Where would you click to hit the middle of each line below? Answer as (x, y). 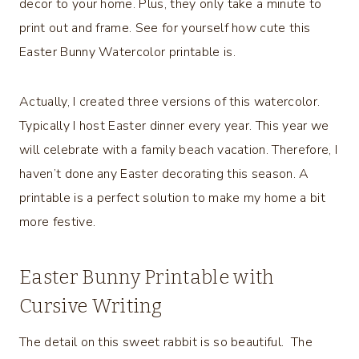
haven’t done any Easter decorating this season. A (164, 173)
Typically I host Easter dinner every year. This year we (174, 125)
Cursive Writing (91, 306)
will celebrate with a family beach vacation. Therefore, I (179, 149)
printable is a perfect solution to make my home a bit (172, 198)
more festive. (58, 222)
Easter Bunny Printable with (147, 277)
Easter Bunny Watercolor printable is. (127, 52)
